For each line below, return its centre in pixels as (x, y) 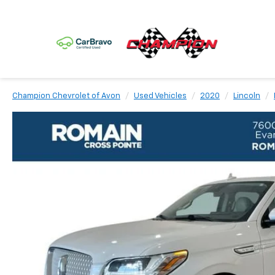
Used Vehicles (160, 96)
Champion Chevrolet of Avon (66, 96)
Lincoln (247, 96)
